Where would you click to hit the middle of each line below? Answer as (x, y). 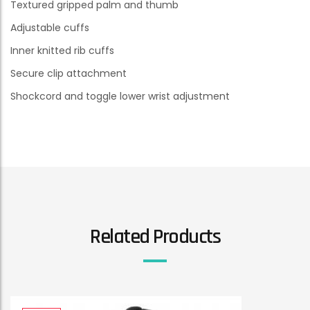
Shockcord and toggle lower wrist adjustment (120, 97)
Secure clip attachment (69, 74)
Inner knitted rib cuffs (62, 51)
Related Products (155, 237)
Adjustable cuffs (50, 28)
